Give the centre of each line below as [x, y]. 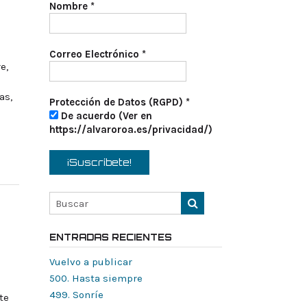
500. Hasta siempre [96, 278]
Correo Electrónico [95, 54]
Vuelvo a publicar [90, 262]
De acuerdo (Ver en [105, 116]
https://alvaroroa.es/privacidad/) [131, 130]
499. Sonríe [76, 295]
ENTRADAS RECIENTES [110, 237]
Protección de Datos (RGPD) [117, 102]
